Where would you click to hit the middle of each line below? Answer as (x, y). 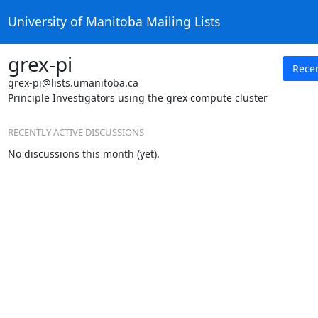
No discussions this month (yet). (83, 154)
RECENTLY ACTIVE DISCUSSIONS (76, 132)
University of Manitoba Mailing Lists (114, 22)
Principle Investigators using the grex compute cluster (137, 97)
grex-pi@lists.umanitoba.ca (73, 82)
